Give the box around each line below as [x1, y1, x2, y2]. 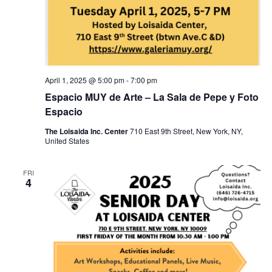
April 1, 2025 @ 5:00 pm [44, 75, 124, 85]
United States [44, 135, 89, 146]
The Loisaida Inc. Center [44, 126, 130, 137]
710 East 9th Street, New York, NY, [129, 126, 243, 136]
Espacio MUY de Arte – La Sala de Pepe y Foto [44, 90, 259, 104]
